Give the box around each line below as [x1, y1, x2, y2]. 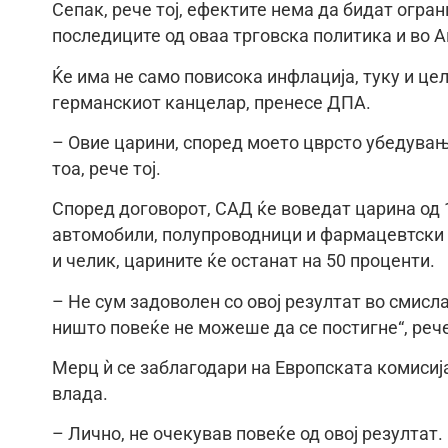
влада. [52, 384, 108, 405]
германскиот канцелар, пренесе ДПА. [52, 92, 371, 113]
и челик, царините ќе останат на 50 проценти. [52, 251, 435, 272]
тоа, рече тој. [52, 158, 161, 179]
